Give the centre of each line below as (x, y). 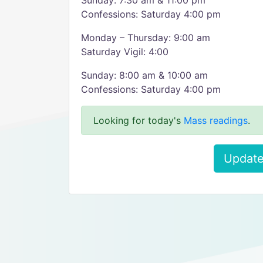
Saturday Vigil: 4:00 (125, 52)
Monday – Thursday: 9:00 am (146, 38)
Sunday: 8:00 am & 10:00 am (144, 75)
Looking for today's (139, 120)
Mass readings (216, 120)
